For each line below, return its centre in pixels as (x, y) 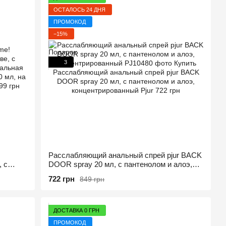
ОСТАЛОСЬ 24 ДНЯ (80, 9)
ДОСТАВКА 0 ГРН (77, 210)
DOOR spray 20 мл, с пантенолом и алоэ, (121, 164)
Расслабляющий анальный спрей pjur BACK (125, 155)
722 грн (62, 179)
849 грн (92, 179)
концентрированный (83, 173)
